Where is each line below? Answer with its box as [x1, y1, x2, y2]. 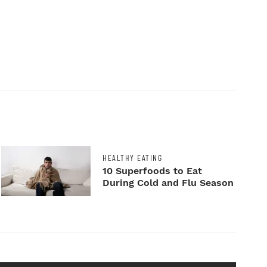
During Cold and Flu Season [103, 176, 234, 188]
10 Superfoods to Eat [103, 164, 203, 176]
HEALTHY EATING [103, 152, 163, 163]
